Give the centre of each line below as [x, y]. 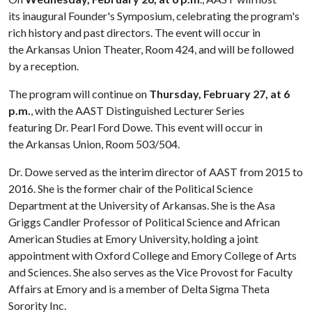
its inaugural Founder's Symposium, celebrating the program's [154, 16]
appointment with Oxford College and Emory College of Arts [153, 255]
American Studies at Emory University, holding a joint [133, 239]
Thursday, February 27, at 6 [219, 94]
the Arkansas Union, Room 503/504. [94, 144]
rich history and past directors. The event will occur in [134, 32]
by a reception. [44, 66]
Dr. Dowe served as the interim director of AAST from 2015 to [156, 172]
